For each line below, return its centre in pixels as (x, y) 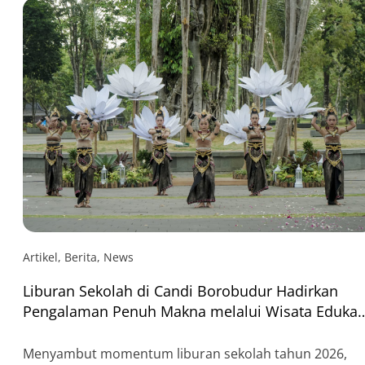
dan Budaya (64, 331)
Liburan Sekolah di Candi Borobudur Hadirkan (180, 290)
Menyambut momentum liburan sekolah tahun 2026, (185, 353)
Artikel (40, 257)
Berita (81, 257)
